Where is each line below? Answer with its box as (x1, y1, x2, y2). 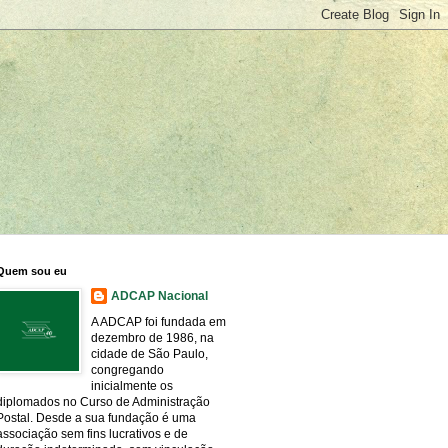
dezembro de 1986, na (91, 331, 214, 345)
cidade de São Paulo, (91, 347, 208, 361)
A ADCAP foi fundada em (91, 315, 226, 329)
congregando (91, 363, 164, 377)
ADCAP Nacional (111, 289, 208, 303)
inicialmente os (91, 379, 173, 393)
